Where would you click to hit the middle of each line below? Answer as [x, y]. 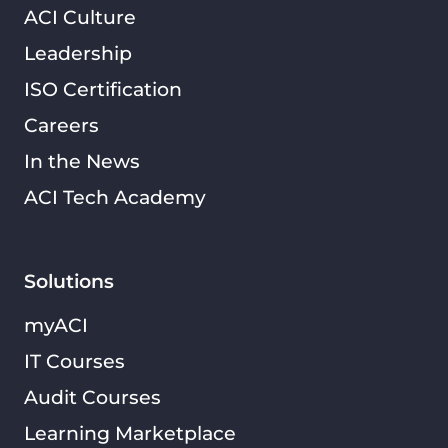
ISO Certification [103, 89]
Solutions [69, 281]
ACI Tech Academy [115, 197]
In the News [82, 161]
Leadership [78, 53]
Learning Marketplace [130, 433]
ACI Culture [80, 17]
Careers [61, 125]
